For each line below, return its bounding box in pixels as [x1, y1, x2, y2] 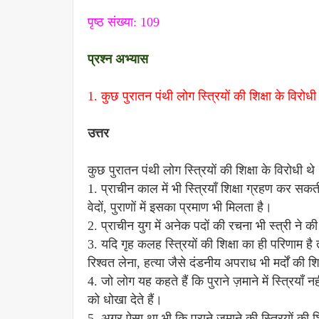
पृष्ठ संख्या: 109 [88, 15, 159, 29]
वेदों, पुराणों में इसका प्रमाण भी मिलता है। [88, 200, 272, 214]
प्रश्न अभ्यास [88, 52, 152, 66]
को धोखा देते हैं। [88, 293, 162, 307]
